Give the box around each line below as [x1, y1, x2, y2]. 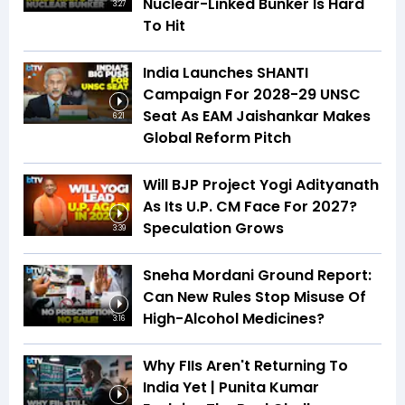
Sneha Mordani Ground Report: [143, 265, 372, 287]
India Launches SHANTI [143, 62, 308, 84]
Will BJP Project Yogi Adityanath [143, 174, 379, 196]
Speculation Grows [143, 218, 284, 240]
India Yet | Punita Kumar [143, 377, 319, 399]
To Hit [143, 15, 185, 37]
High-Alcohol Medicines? [143, 308, 325, 330]
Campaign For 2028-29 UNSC [143, 84, 361, 106]
